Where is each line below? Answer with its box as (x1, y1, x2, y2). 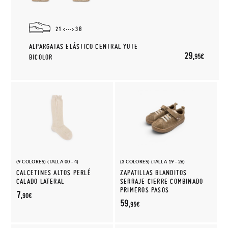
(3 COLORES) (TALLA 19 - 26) (120, 159, 185, 164)
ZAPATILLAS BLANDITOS (120, 168, 187, 177)
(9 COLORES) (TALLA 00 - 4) (16, 159, 79, 164)
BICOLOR (29, 53, 53, 62)
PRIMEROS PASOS (120, 186, 169, 194)
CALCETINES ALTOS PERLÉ (16, 168, 91, 177)
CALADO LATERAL (16, 177, 65, 186)
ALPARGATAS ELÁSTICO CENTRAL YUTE (29, 42, 138, 51)
